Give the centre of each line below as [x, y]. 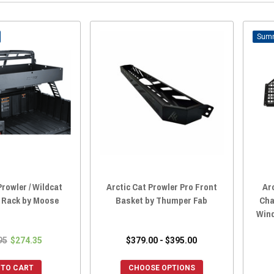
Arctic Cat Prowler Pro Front [161, 187]
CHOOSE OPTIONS [161, 268]
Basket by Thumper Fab [162, 200]
